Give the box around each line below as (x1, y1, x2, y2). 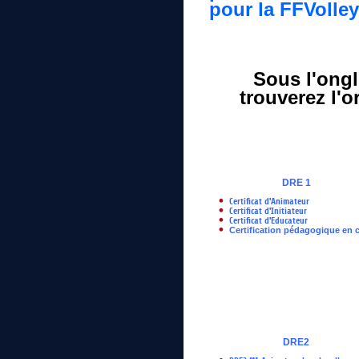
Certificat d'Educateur (229, 216, 308, 226)
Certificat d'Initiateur (229, 206, 307, 216)
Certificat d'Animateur (229, 196, 309, 207)
